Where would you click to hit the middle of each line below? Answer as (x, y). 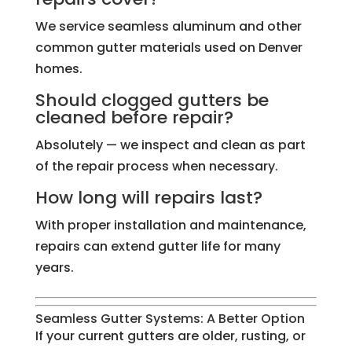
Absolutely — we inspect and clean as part (170, 145)
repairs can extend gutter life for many (158, 247)
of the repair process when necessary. (156, 167)
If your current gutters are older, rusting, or (170, 336)
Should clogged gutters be (152, 101)
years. (54, 268)
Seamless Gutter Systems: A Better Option (170, 319)
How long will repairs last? (148, 198)
